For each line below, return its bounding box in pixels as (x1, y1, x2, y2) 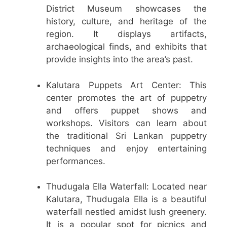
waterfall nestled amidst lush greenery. (46, 207, 207, 217)
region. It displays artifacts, (46, 29, 207, 40)
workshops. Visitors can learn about (46, 118, 207, 128)
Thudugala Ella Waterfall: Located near (46, 181, 207, 192)
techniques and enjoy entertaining (46, 143, 207, 154)
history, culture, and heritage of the (46, 16, 207, 27)
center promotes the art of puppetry (46, 92, 207, 103)
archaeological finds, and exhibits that (46, 42, 207, 52)
